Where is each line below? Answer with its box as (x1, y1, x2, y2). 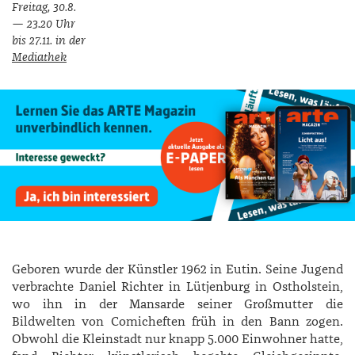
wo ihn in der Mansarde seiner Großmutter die (12, 296, 343, 312)
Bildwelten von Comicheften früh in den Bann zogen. (12, 313, 343, 330)
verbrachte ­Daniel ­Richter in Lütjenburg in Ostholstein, (12, 278, 343, 295)
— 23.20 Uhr (12, 17, 75, 32)
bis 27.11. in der (12, 33, 86, 49)
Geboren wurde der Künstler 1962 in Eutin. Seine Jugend (12, 261, 343, 277)
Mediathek (12, 50, 67, 66)
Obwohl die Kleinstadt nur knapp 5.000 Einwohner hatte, (12, 330, 343, 347)
